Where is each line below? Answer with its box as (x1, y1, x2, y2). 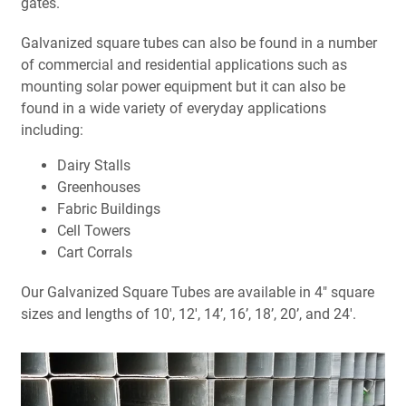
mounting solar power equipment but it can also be (20, 78, 345, 95)
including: (20, 121, 83, 139)
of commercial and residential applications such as (20, 56, 347, 73)
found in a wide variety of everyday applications (20, 100, 326, 117)
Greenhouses (56, 179, 140, 196)
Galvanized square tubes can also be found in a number (20, 34, 377, 52)
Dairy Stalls (56, 157, 130, 174)
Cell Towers (56, 222, 130, 239)
